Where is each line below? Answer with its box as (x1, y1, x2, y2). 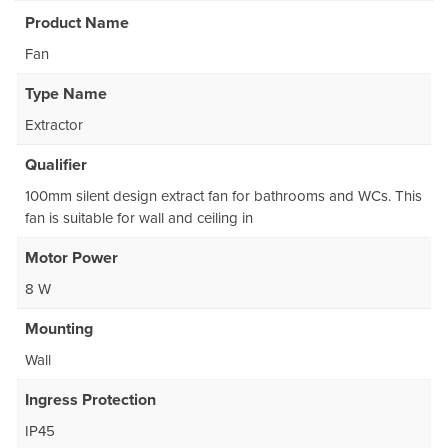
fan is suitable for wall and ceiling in (25, 209, 253, 228)
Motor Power (25, 248, 118, 269)
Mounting (25, 319, 93, 340)
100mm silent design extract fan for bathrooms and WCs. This (25, 187, 422, 206)
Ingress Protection (25, 390, 156, 411)
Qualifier (25, 155, 87, 176)
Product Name (25, 13, 129, 34)
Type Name (25, 84, 107, 105)
